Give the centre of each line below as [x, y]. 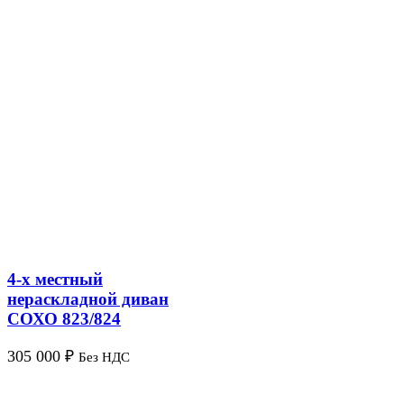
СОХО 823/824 [64, 318]
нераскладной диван [88, 298]
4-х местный [55, 279]
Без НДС [104, 358]
